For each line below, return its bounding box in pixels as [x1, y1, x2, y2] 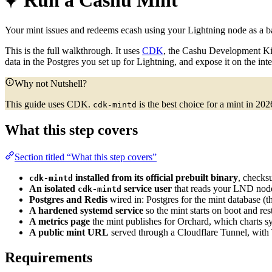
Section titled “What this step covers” [15, 151, 157, 162]
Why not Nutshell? [15, 78, 87, 89]
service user [121, 183, 172, 194]
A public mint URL [29, 226, 109, 237]
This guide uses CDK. [5, 98, 93, 109]
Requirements [5, 250, 92, 266]
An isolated [29, 183, 78, 194]
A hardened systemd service [29, 205, 143, 216]
